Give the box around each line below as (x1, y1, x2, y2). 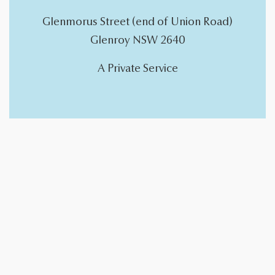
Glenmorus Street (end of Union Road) (42, 15, 233, 28)
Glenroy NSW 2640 (90, 34, 185, 47)
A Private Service (97, 62, 178, 75)
